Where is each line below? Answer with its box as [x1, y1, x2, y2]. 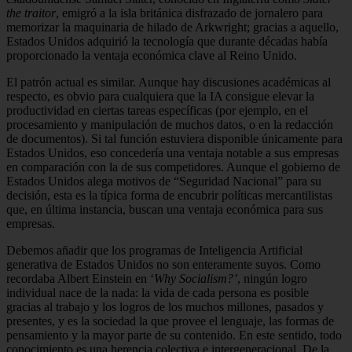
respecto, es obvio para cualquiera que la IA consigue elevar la [6, 89, 314, 103]
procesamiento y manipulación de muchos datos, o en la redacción [6, 117, 333, 131]
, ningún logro [237, 271, 307, 285]
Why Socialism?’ [154, 271, 237, 285]
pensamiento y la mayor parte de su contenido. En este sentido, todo [6, 328, 342, 342]
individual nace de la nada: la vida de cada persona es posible [6, 285, 309, 299]
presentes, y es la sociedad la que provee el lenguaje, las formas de [6, 313, 334, 328]
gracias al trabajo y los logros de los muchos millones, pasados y [6, 299, 324, 313]
